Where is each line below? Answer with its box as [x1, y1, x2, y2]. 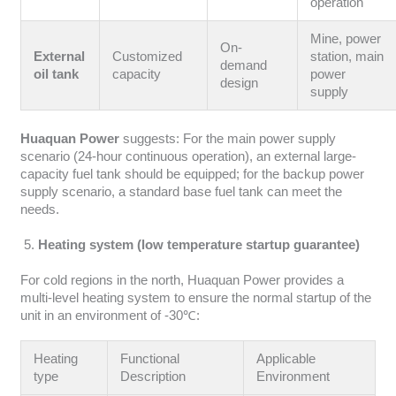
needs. [19, 202, 59, 217]
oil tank [34, 67, 80, 82]
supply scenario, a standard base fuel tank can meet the [19, 185, 342, 199]
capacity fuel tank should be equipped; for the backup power [19, 167, 364, 181]
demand [220, 58, 268, 73]
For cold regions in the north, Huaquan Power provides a [19, 273, 344, 287]
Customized [112, 49, 183, 65]
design [220, 76, 259, 91]
